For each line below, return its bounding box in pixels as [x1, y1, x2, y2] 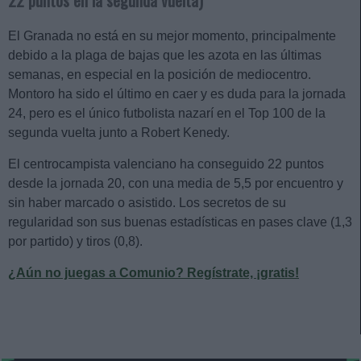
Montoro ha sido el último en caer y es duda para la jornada [8, 87, 346, 102]
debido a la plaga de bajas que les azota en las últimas [8, 48, 322, 63]
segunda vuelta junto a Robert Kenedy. [8, 126, 233, 140]
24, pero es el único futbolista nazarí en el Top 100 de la [8, 106, 326, 121]
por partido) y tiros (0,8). [8, 234, 146, 249]
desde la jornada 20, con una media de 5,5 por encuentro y [8, 176, 343, 191]
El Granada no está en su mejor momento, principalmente [8, 29, 336, 44]
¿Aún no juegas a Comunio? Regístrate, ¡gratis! [8, 266, 299, 280]
